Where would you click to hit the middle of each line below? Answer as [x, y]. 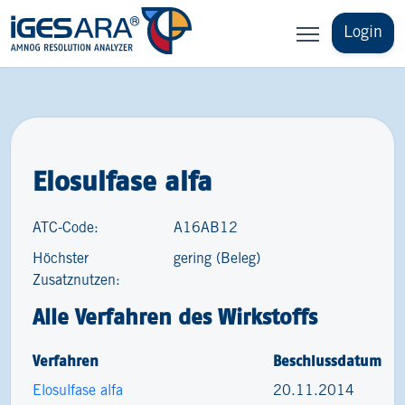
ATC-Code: [66, 228]
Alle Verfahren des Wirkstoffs [175, 317]
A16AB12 [206, 228]
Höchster [61, 259]
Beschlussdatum [328, 361]
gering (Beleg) [217, 259]
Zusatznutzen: [76, 281]
